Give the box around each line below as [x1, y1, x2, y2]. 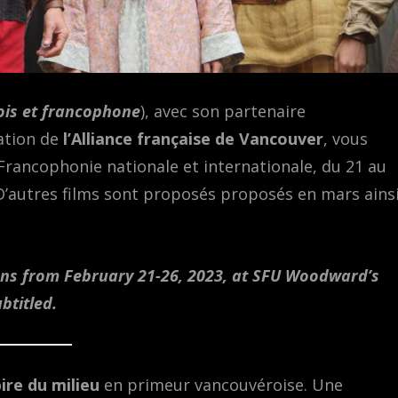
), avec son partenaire [140, 100, 306, 123]
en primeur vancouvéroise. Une [99, 374, 343, 396]
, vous [323, 128, 368, 150]
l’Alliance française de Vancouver [63, 128, 323, 150]
